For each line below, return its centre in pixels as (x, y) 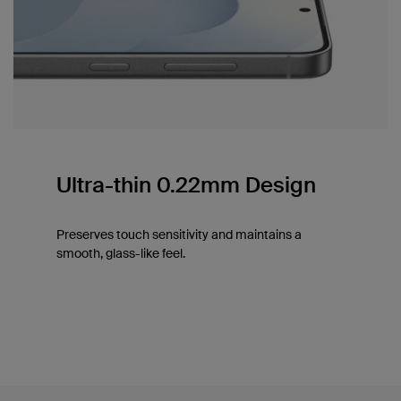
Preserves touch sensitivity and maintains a (179, 235)
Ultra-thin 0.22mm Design (186, 185)
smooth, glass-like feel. (120, 254)
